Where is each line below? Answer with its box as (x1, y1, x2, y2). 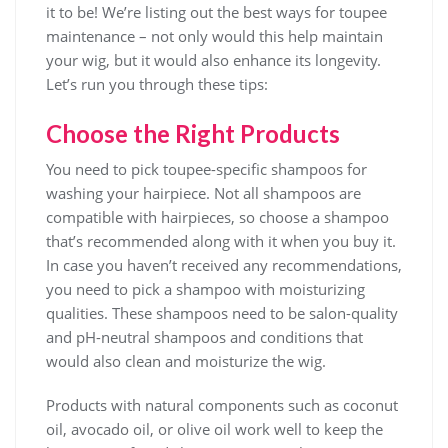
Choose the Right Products (46, 119, 340, 148)
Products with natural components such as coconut (46, 395, 398, 415)
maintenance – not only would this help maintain (46, 26, 383, 46)
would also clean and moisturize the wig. (46, 351, 326, 371)
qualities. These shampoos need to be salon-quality (46, 303, 398, 323)
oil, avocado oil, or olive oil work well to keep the (46, 419, 383, 439)
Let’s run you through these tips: (46, 74, 268, 94)
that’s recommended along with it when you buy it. (46, 231, 396, 251)
